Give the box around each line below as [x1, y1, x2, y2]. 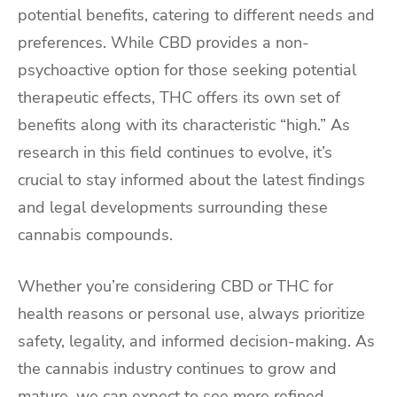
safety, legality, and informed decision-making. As [18, 331, 375, 353]
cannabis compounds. [18, 224, 173, 246]
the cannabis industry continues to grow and [18, 358, 337, 380]
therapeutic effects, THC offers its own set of [18, 87, 340, 109]
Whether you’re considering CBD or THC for [18, 276, 333, 298]
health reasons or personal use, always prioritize [18, 303, 365, 325]
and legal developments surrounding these [18, 197, 328, 219]
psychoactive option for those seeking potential [18, 59, 356, 82]
